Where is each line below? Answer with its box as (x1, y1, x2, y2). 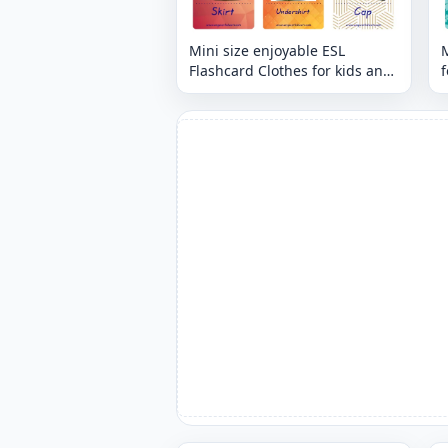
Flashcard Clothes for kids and (189, 60, 392, 80)
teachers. (189, 80, 251, 100)
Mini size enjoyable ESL (189, 40, 345, 60)
